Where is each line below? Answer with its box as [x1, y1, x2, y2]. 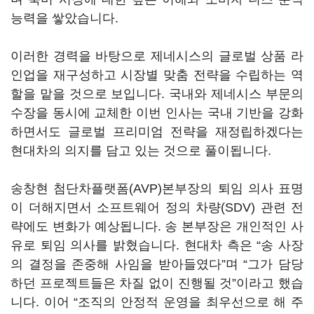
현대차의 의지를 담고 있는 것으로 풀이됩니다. [11, 144, 275, 158]
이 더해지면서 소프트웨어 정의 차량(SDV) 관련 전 [11, 200, 303, 214]
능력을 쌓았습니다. [11, 11, 122, 25]
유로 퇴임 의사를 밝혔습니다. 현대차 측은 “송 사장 [11, 238, 303, 252]
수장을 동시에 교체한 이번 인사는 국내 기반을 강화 [11, 106, 303, 120]
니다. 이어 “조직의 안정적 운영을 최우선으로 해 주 [11, 295, 303, 309]
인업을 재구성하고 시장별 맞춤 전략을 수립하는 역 [11, 68, 303, 82]
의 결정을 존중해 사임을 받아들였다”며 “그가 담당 [11, 257, 303, 271]
